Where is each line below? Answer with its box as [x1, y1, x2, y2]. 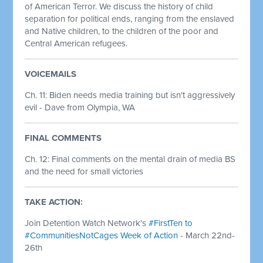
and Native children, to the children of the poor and [25, 25, 219, 36]
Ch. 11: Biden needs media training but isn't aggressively [25, 89, 235, 100]
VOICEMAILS [25, 68, 77, 79]
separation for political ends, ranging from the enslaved [25, 13, 235, 24]
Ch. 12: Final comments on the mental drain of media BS [25, 153, 236, 164]
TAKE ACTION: [25, 196, 83, 207]
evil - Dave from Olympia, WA [25, 102, 136, 113]
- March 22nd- [178, 230, 235, 241]
